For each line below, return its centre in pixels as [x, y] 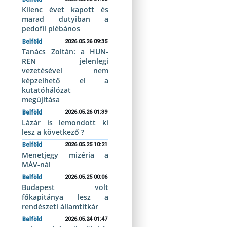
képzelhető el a [65, 80]
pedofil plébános [51, 29]
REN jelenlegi [65, 61]
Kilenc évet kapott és [65, 9]
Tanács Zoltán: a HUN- [65, 51]
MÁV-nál [36, 164]
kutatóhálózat [47, 90]
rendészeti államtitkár [60, 206]
